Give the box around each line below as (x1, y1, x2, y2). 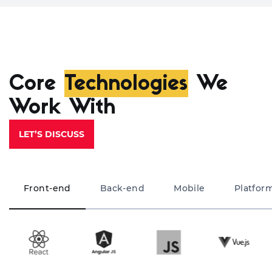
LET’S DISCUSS (19, 129, 84, 140)
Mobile (174, 183, 205, 194)
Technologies (64, 73, 188, 95)
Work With (9, 98, 115, 120)
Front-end (24, 183, 71, 194)
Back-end (100, 183, 145, 194)
